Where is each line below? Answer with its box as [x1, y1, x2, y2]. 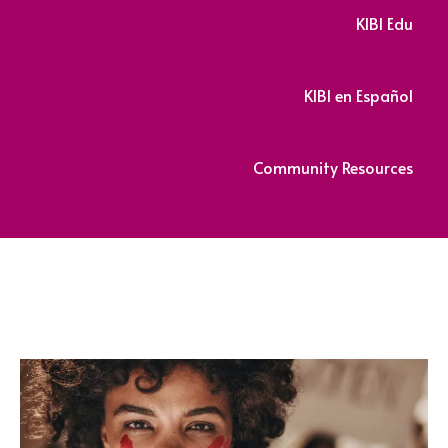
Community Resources [253, 156, 413, 179]
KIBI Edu [356, 12, 413, 35]
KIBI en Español [304, 84, 413, 107]
